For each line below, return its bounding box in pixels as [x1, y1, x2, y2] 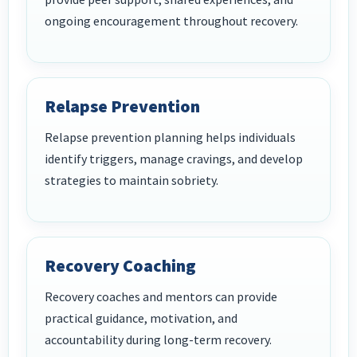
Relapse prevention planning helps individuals [45, 129, 296, 146]
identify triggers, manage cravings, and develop [45, 151, 303, 167]
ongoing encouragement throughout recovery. [45, 13, 298, 29]
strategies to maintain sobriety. [45, 172, 218, 189]
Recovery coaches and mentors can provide [45, 288, 277, 305]
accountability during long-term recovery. [45, 331, 272, 348]
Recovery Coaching [45, 254, 196, 277]
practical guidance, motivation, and [45, 310, 237, 327]
